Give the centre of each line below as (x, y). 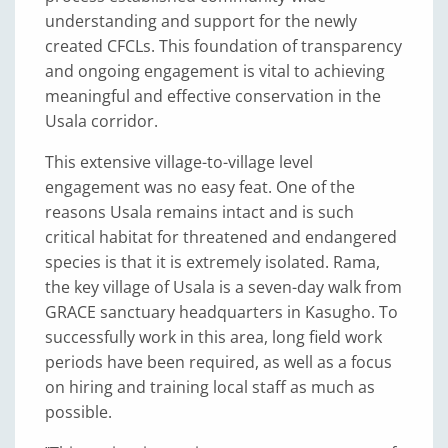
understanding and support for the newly (201, 21)
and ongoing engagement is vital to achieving (215, 71)
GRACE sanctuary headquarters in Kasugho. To (221, 312)
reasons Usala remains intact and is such (199, 212)
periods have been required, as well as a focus (218, 362)
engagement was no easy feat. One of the (200, 187)
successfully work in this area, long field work (213, 337)
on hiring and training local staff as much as (210, 387)
